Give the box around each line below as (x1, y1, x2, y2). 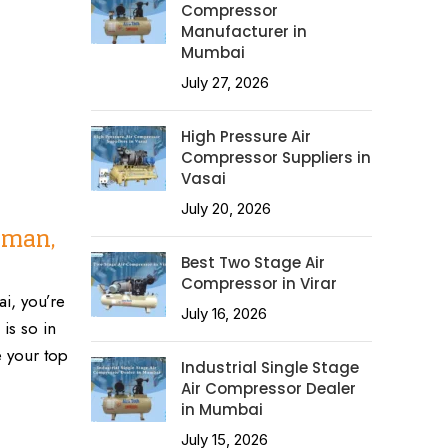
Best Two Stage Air (181, 252, 325, 274)
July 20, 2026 (181, 199, 271, 219)
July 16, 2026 (181, 304, 267, 324)
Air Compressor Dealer (181, 378, 356, 400)
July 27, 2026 (181, 73, 269, 93)
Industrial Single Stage (181, 357, 359, 379)
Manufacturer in (181, 21, 307, 43)
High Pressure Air (181, 126, 311, 148)
